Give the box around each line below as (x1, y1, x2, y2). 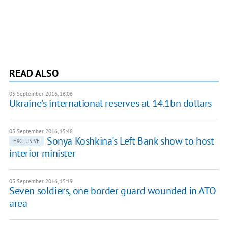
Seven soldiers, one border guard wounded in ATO (9, 184, 216, 198)
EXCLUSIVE (13, 137, 40, 145)
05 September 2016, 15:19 (9, 178, 73, 185)
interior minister (9, 147, 76, 160)
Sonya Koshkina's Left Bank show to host (46, 134, 214, 148)
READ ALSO (9, 67, 59, 80)
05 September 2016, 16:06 (9, 90, 73, 98)
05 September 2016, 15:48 (9, 128, 73, 135)
